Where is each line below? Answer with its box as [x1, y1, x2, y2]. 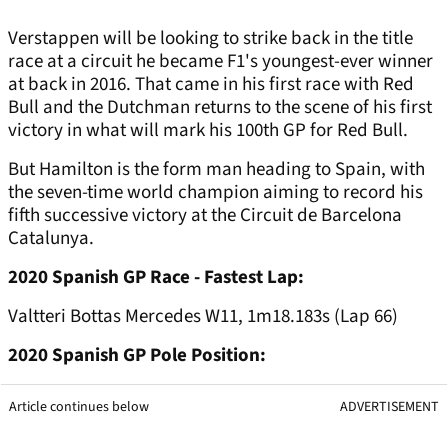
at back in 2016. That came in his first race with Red [8, 71, 414, 99]
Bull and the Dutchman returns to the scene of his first [8, 94, 432, 122]
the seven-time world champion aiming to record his [8, 179, 423, 207]
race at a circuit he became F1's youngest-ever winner [8, 48, 433, 76]
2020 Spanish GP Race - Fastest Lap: [8, 264, 304, 292]
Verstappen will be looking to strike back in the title [8, 25, 413, 53]
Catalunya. [8, 225, 98, 253]
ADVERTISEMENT [340, 397, 439, 418]
